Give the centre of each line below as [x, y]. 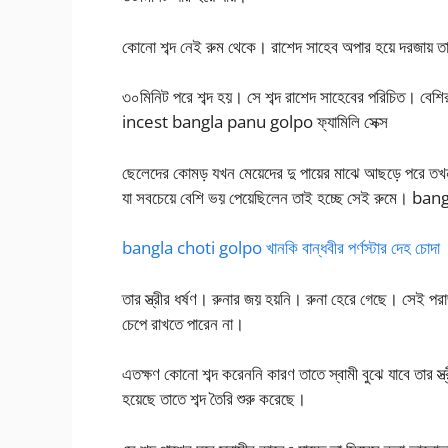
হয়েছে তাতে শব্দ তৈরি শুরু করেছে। [214, 399]
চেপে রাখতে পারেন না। [183, 323]
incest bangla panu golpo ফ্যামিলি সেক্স [255, 122]
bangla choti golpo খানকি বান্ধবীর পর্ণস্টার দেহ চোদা [281, 248]
